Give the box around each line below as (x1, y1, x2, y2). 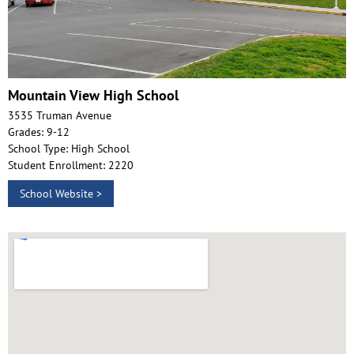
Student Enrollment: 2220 (8, 158, 134, 173)
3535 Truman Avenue (8, 108, 111, 123)
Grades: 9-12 (8, 125, 70, 140)
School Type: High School (8, 141, 130, 156)
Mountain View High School (8, 86, 179, 105)
